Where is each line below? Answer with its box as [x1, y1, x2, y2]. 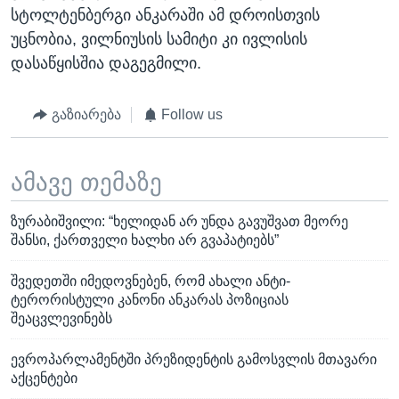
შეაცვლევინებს [11, 311, 112, 326]
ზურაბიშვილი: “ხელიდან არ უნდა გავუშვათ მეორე [11, 214, 348, 229]
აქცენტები [11, 370, 77, 386]
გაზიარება [51, 107, 121, 122]
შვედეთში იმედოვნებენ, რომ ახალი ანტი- [11, 273, 290, 289]
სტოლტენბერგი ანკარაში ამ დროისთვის [11, 6, 320, 24]
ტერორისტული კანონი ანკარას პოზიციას [11, 292, 289, 307]
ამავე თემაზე [11, 168, 162, 196]
